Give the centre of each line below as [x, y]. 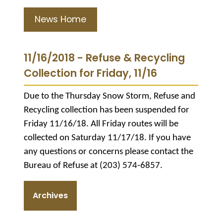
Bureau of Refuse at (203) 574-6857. [93, 166]
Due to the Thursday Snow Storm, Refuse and [110, 96]
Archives [50, 195]
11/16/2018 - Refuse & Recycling [104, 57]
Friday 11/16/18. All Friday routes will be [101, 124]
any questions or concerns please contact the [109, 152]
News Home [60, 19]
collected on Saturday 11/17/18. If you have [107, 138]
